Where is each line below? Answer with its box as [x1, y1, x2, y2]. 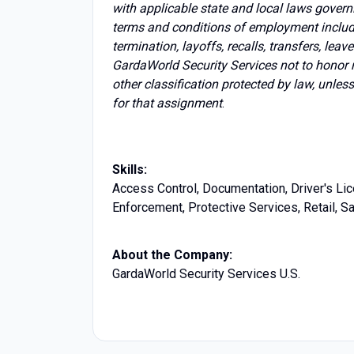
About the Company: [112, 247, 232, 262]
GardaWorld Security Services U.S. [112, 266, 300, 281]
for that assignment [112, 96, 222, 111]
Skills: [112, 162, 147, 177]
